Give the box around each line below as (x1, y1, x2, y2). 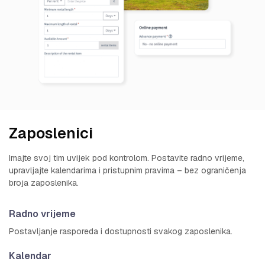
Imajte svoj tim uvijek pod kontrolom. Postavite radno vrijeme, (9, 152, 244, 163)
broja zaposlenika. (9, 177, 79, 188)
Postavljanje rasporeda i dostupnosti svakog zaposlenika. (9, 225, 232, 237)
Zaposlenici (9, 123, 93, 143)
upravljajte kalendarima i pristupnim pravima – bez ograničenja (9, 164, 246, 176)
